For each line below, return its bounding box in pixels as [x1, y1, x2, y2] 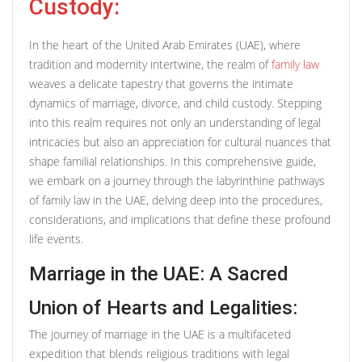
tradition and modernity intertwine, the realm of [29, 56, 271, 72]
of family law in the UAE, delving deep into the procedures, [29, 192, 322, 208]
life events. [29, 230, 83, 246]
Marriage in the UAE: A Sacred [29, 262, 288, 285]
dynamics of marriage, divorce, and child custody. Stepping [29, 95, 322, 111]
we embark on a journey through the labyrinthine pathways [29, 172, 325, 188]
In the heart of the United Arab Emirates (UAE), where [29, 36, 301, 53]
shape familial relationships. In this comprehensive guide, [29, 153, 316, 169]
